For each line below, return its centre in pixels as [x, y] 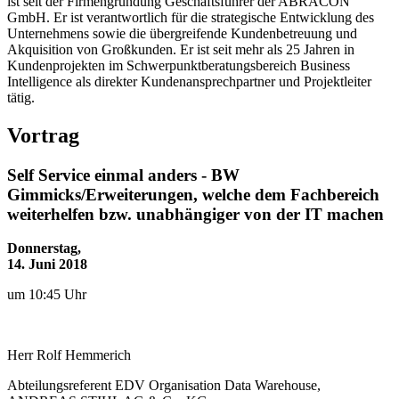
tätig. [21, 97]
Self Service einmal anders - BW [123, 175]
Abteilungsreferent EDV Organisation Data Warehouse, [164, 386]
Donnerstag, [44, 248]
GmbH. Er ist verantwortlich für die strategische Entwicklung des [191, 17]
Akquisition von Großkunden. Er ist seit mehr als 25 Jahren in [181, 49]
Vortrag [43, 135]
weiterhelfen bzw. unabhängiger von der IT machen [195, 214]
